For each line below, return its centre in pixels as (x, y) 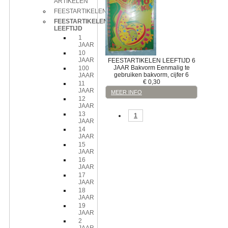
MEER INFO (126, 92)
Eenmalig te (173, 67)
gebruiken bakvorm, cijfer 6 (152, 75)
